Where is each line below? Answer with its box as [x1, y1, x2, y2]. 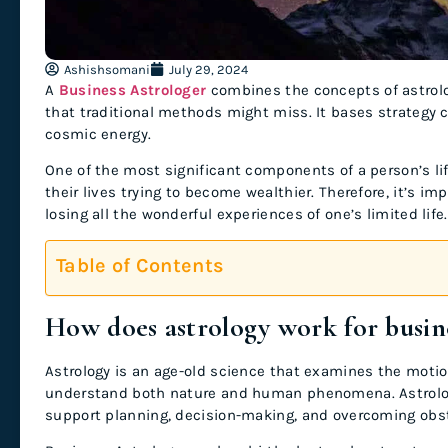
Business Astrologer [54, 80, 207, 99]
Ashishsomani [64, 61, 150, 77]
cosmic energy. [45, 124, 156, 143]
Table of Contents [56, 253, 225, 277]
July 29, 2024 [169, 61, 248, 77]
